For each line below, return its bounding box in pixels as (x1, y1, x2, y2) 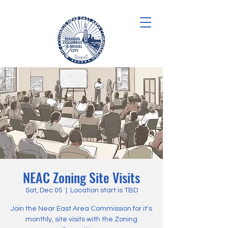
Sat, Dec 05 (25, 187, 63, 194)
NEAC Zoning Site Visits (23, 167, 140, 187)
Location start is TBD (70, 187, 138, 194)
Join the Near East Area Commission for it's (11, 205, 152, 212)
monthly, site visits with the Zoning (25, 216, 137, 223)
